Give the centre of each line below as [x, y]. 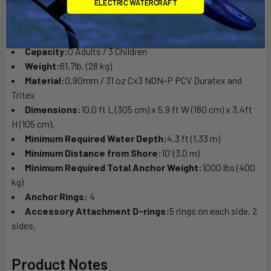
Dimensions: [53, 109]
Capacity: [46, 51]
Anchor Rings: [56, 196]
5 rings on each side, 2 [213, 211]
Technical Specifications [93, 12]
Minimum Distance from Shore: [93, 152]
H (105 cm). [33, 123]
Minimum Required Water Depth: [96, 138]
